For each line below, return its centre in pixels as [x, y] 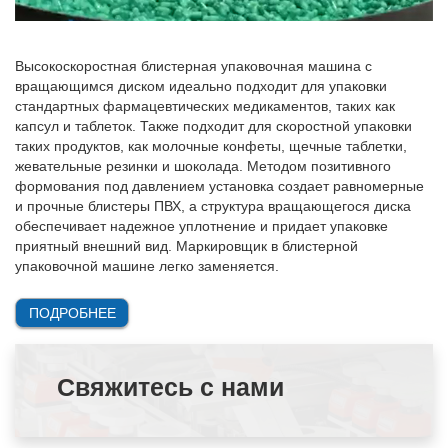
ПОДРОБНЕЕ [72, 312]
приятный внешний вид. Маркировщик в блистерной [186, 245]
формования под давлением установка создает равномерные [219, 185]
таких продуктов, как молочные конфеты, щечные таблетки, [211, 145]
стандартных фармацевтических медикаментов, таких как [205, 105]
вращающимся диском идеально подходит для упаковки [201, 85]
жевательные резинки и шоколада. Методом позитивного [203, 165]
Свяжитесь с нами [170, 386]
